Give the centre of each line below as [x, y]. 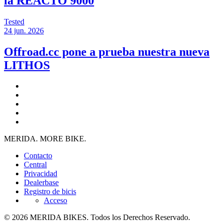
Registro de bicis [50, 192]
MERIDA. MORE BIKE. [45, 139]
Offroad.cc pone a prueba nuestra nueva [107, 52]
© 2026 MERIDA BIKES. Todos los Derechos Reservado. [97, 218]
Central [35, 165]
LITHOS [27, 65]
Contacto [38, 156]
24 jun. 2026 [24, 30]
